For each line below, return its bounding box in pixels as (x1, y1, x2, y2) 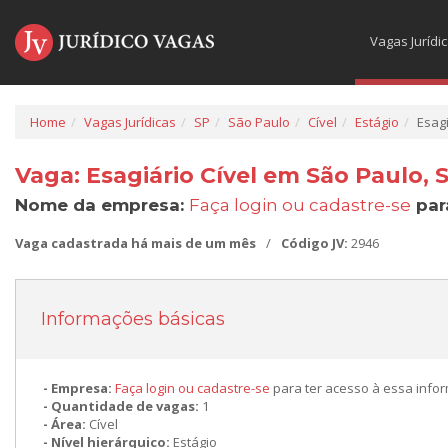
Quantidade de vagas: (51, 397, 202, 415)
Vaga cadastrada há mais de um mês (15, 234, 256, 252)
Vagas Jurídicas (84, 113, 176, 131)
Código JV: (281, 234, 351, 252)
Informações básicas (41, 308, 225, 330)
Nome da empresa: (15, 195, 189, 215)
